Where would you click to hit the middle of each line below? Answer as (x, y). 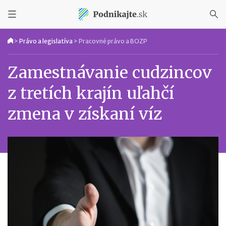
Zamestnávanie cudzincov (110, 73)
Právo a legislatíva (46, 41)
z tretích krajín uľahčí (91, 93)
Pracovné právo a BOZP (113, 41)
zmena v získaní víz (85, 114)
